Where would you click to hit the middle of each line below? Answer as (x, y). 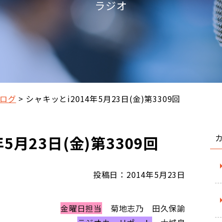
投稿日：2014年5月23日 (139, 174)
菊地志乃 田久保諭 (143, 208)
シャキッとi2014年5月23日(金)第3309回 (103, 98)
